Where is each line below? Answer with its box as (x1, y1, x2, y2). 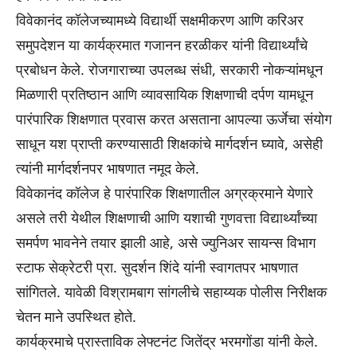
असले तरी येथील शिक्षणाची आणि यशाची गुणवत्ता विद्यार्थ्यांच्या (16, 208, 317, 228)
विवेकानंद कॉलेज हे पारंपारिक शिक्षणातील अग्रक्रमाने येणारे (16, 183, 313, 203)
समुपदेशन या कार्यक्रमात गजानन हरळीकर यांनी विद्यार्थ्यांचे (16, 35, 308, 55)
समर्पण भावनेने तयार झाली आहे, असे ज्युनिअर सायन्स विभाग (16, 233, 316, 253)
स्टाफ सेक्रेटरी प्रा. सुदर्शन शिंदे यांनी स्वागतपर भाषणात (16, 257, 298, 277)
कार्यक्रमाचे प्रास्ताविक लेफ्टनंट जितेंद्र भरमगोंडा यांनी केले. (16, 331, 318, 351)
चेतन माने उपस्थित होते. (16, 307, 136, 327)
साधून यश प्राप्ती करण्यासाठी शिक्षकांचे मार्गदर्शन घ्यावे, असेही (16, 134, 323, 154)
